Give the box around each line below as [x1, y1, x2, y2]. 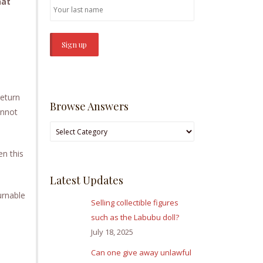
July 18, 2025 [91, 227, 133, 238]
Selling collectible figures [91, 197, 178, 208]
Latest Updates [50, 173, 123, 188]
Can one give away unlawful [91, 247, 191, 258]
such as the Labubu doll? [91, 212, 179, 223]
